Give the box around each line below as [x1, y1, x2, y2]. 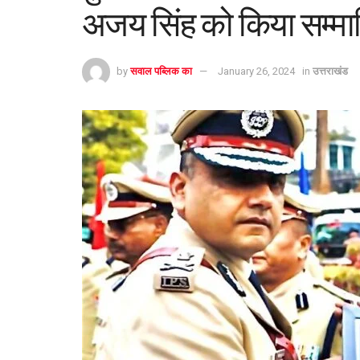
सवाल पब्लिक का [130, 64, 192, 77]
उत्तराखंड [313, 64, 348, 77]
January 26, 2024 [218, 64, 295, 77]
